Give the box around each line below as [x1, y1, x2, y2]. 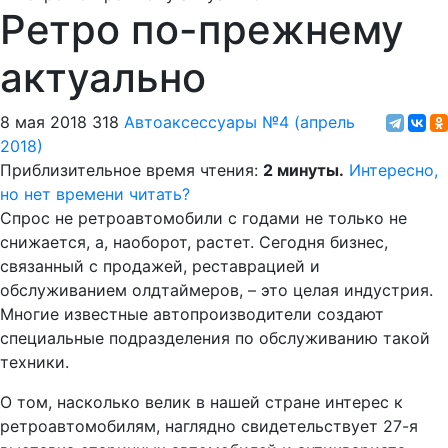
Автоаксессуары [124, 112, 257, 133]
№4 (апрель [262, 112, 355, 133]
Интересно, [349, 160, 438, 181]
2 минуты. [263, 160, 344, 181]
